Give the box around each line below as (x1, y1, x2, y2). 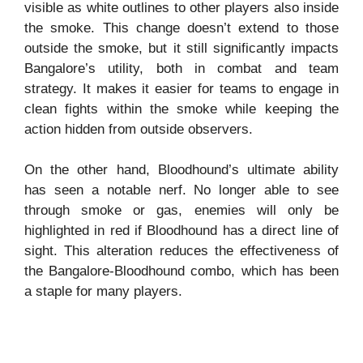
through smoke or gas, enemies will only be (24, 203, 339, 219)
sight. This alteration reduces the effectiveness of (24, 243, 339, 259)
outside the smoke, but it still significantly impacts (24, 40, 339, 56)
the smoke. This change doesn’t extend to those (24, 19, 339, 36)
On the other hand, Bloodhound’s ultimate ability (24, 162, 339, 178)
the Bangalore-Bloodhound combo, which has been (24, 263, 339, 280)
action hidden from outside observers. (24, 121, 253, 137)
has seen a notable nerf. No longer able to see (24, 182, 339, 199)
